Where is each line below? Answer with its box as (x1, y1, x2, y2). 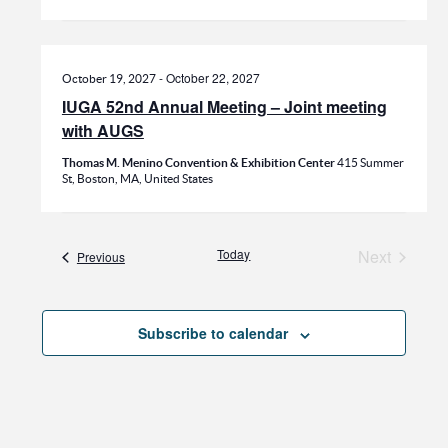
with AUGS (61, 119, 144, 143)
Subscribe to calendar (138, 323, 288, 344)
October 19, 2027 (61, 72, 156, 86)
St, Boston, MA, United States (61, 172, 213, 186)
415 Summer (336, 156, 404, 170)
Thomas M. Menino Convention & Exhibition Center (61, 156, 337, 170)
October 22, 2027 (165, 69, 260, 87)
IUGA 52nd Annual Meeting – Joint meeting (61, 95, 387, 119)
